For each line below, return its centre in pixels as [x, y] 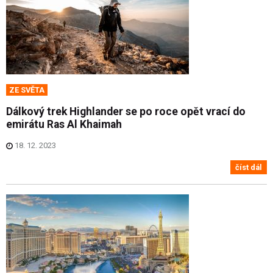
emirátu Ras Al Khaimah [64, 125]
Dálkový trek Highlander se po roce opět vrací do [126, 112]
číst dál [249, 167]
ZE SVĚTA [27, 90]
